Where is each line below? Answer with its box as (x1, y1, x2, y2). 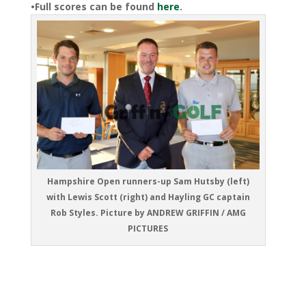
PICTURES (128, 222, 169, 234)
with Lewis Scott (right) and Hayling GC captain (46, 191, 250, 203)
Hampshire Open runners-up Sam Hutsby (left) (46, 175, 249, 187)
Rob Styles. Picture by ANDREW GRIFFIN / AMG (50, 206, 246, 219)
